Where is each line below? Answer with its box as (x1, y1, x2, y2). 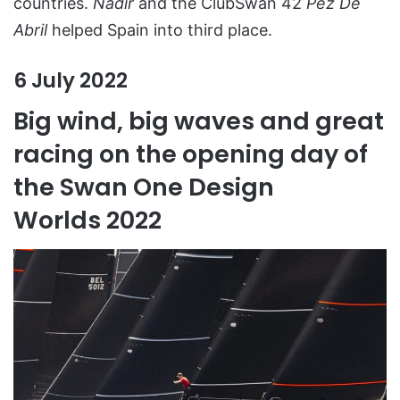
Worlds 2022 (13, 204, 162, 237)
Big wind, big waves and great (13, 104, 384, 138)
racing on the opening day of (13, 137, 368, 171)
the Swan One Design (13, 171, 274, 204)
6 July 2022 (13, 65, 128, 95)
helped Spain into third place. (47, 20, 272, 39)
